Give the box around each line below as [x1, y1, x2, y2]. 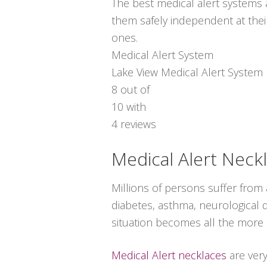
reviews [117, 117, 156, 131]
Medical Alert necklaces [111, 248, 226, 262]
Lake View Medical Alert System [111, 65, 263, 79]
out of [117, 82, 150, 97]
